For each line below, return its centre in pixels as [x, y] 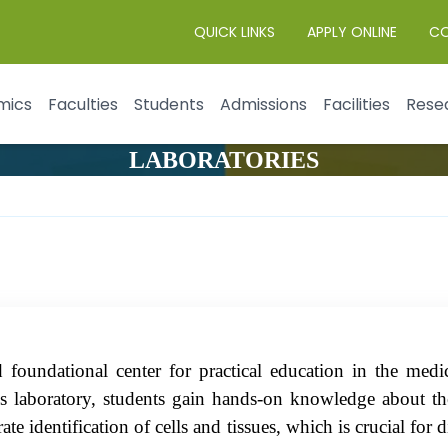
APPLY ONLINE [352, 32]
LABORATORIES [224, 160]
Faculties [83, 104]
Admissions [263, 104]
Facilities [356, 104]
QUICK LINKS [234, 32]
